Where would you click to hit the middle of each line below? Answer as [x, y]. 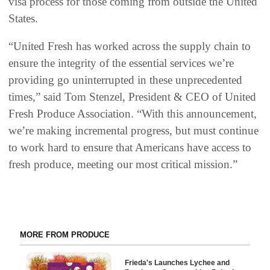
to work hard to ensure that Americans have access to [130, 147]
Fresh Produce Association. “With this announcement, [133, 114]
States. [23, 18]
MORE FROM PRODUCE [64, 235]
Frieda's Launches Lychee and [177, 263]
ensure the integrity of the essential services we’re [121, 63]
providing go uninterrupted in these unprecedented [125, 80]
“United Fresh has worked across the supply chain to [130, 46]
